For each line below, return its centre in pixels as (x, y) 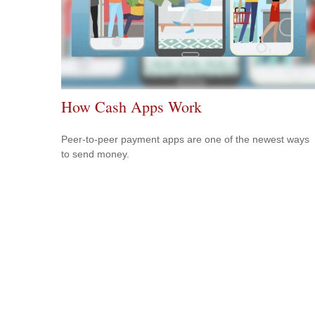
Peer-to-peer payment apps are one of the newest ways (185, 139)
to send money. (95, 154)
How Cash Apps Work (131, 106)
